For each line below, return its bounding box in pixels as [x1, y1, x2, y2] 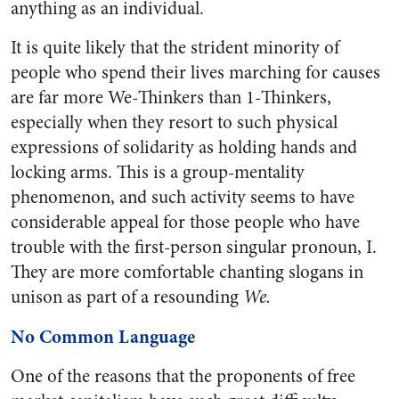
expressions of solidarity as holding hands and [11, 134, 357, 160]
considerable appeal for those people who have [11, 209, 360, 235]
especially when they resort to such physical [11, 110, 338, 135]
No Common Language [11, 323, 195, 350]
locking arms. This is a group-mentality [11, 159, 305, 185]
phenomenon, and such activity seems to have [11, 184, 354, 210]
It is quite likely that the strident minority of [11, 35, 339, 61]
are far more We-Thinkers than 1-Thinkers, [11, 85, 331, 110]
